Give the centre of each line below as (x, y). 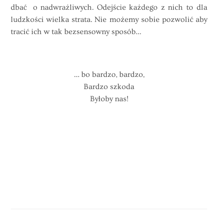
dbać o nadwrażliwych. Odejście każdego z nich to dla (109, 7)
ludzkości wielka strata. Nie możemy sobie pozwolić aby (109, 19)
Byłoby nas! (109, 99)
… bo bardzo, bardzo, (109, 75)
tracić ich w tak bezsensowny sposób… (76, 31)
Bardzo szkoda (109, 87)
